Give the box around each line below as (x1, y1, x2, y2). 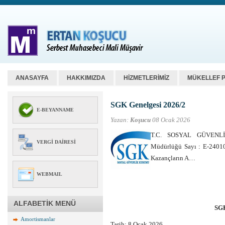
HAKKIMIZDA (67, 74, 105, 81)
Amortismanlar (21, 216, 55, 222)
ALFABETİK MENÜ (14, 199, 76, 207)
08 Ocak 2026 (151, 116, 190, 124)
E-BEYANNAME (37, 107, 74, 113)
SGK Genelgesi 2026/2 (110, 100, 185, 109)
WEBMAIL (37, 171, 62, 177)
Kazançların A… (151, 154, 197, 162)
